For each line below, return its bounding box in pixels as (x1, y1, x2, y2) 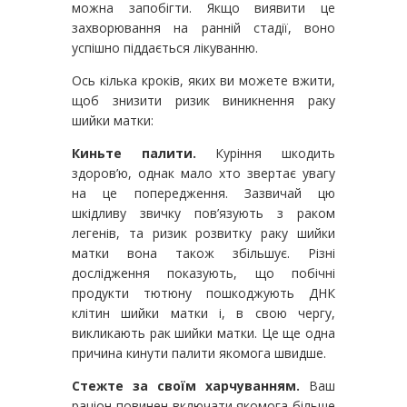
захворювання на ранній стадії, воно (72, 18, 335, 36)
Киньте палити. (72, 144, 196, 162)
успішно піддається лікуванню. (72, 38, 258, 56)
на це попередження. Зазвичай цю (72, 184, 335, 202)
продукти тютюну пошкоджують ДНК (72, 283, 335, 302)
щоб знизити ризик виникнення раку (72, 91, 335, 109)
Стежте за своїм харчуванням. (72, 376, 300, 394)
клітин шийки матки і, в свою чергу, (72, 303, 335, 322)
